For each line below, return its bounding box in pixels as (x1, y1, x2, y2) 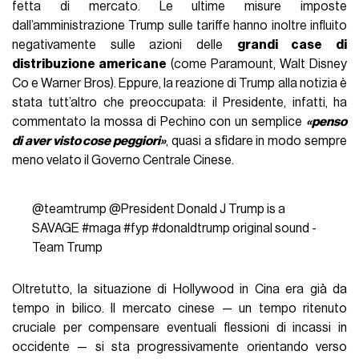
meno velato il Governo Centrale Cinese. (12, 153, 235, 167)
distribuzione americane (12, 57, 167, 71)
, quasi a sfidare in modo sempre (166, 134, 347, 147)
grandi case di (236, 38, 347, 51)
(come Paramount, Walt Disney (167, 57, 347, 71)
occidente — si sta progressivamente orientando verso (12, 340, 347, 353)
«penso (305, 115, 347, 128)
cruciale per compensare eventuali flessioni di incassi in (12, 321, 347, 334)
